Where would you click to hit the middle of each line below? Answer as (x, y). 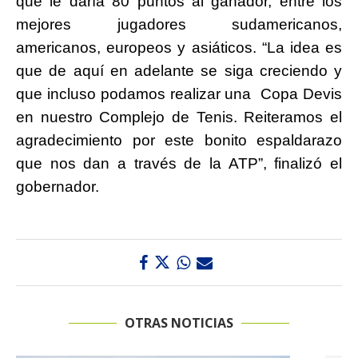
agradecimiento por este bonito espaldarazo (179, 141)
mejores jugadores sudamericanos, (179, 25)
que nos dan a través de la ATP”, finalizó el (179, 164)
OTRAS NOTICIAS (179, 323)
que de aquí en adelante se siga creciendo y (179, 71)
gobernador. (58, 187)
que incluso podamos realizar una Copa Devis (179, 94)
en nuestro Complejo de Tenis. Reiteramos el (179, 117)
